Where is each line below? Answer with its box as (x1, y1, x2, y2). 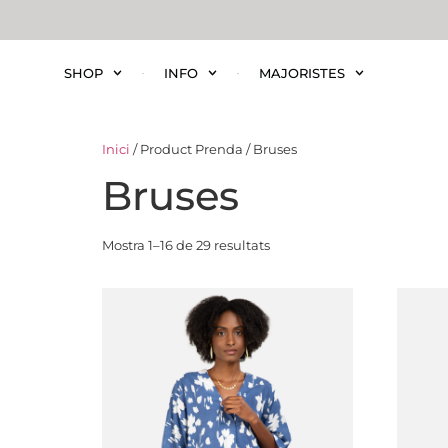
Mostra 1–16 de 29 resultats (102, 236, 270, 253)
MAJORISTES (259, 65, 346, 81)
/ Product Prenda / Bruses (130, 140, 297, 157)
